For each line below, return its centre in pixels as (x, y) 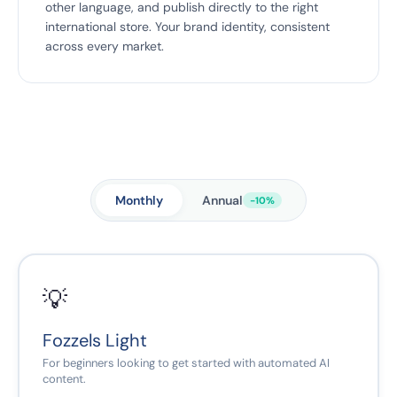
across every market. (105, 46)
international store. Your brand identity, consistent (187, 27)
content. (64, 379)
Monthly (139, 200)
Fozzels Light (95, 340)
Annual (222, 200)
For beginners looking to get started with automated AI (186, 363)
